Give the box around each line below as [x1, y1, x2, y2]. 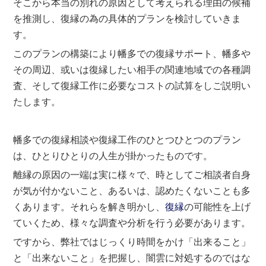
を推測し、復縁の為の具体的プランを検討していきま [13, 13, 242, 24]
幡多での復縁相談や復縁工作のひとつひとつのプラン [13, 134, 242, 145]
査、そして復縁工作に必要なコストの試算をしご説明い [13, 80, 251, 91]
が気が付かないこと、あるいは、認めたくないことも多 [13, 185, 251, 196]
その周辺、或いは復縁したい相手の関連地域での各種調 [13, 64, 251, 75]
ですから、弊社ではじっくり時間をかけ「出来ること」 [13, 236, 251, 247]
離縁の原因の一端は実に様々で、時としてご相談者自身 [13, 169, 251, 180]
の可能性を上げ [184, 201, 251, 212]
